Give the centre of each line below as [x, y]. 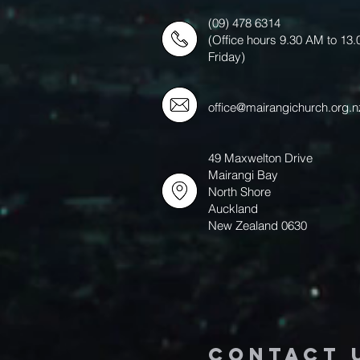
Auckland [235, 209]
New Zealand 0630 [258, 225]
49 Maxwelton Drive [262, 158]
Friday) [227, 57]
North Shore [239, 192]
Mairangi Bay [243, 175]
